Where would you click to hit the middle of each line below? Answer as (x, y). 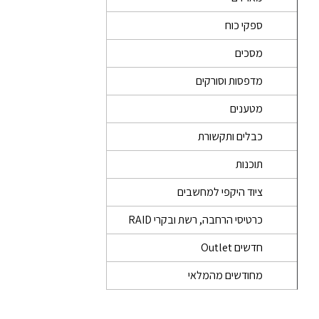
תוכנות (249, 164)
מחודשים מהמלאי (225, 275)
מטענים (246, 109)
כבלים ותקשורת (230, 136)
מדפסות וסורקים (229, 81)
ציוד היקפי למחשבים (220, 192)
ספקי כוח (244, 25)
